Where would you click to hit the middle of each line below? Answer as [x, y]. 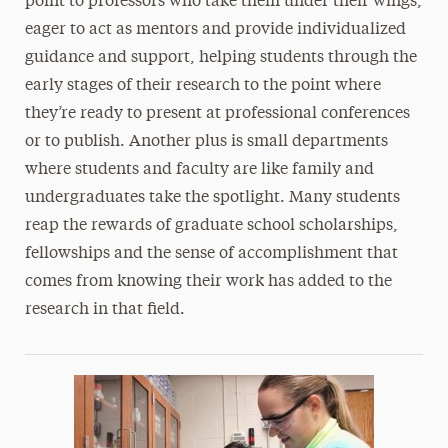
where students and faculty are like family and [199, 170]
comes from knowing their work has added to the [208, 282]
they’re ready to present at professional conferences [217, 114]
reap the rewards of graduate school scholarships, [211, 226]
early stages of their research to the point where [202, 86]
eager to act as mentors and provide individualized [215, 30]
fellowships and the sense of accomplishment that [211, 254]
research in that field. [104, 310]
